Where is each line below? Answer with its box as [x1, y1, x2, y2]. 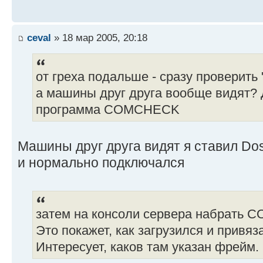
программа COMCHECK [36, 102, 180, 117]
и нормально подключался [18, 154, 184, 170]
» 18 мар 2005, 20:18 [51, 31, 147, 43]
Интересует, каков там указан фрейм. [36, 240, 259, 255]
